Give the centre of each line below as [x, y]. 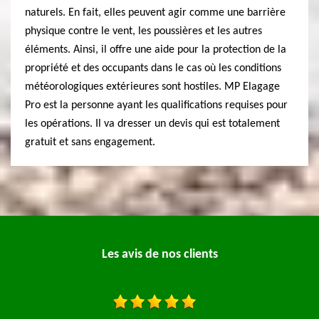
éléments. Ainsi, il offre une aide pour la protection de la [156, 50]
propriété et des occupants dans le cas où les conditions [153, 68]
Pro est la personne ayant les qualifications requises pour [156, 105]
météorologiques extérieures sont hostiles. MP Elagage [152, 87]
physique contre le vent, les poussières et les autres [143, 31]
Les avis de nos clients [159, 255]
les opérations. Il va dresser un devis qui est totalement [152, 124]
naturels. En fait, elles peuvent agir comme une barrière [155, 13]
